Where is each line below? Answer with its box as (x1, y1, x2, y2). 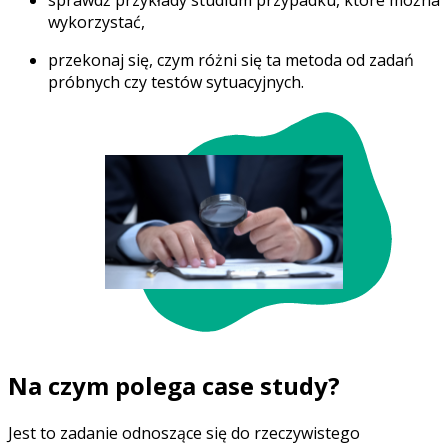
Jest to (8, 421, 60, 444)
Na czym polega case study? (8, 368, 340, 402)
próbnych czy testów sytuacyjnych (48, 71, 301, 94)
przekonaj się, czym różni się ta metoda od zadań (48, 49, 414, 72)
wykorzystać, (48, 11, 145, 34)
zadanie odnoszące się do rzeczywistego (60, 421, 360, 444)
